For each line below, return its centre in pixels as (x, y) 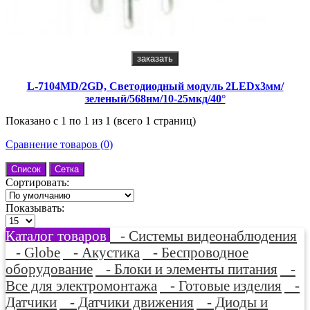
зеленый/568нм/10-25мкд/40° (155, 99)
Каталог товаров (58, 236)
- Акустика (101, 253)
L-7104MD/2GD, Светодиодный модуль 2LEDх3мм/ (155, 86)
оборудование (49, 269)
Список (26, 170)
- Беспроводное (195, 253)
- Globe (33, 253)
